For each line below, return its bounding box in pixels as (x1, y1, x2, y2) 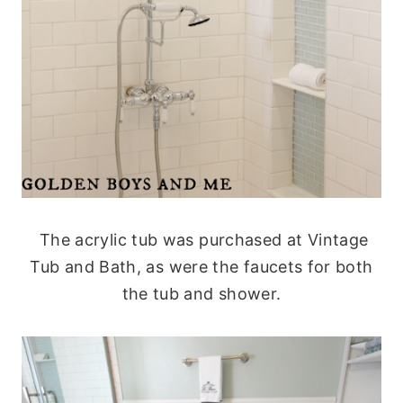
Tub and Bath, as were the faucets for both (30, 257, 373, 277)
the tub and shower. (121, 284, 282, 304)
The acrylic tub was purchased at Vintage (34, 230, 369, 250)
